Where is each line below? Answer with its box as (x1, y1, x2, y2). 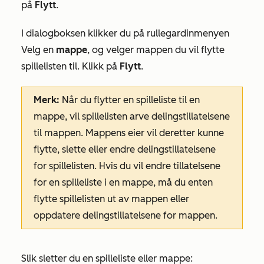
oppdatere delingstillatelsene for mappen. (34, 210, 217, 221)
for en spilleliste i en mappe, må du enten (34, 177, 213, 188)
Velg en (21, 44, 56, 55)
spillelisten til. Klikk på (21, 61, 120, 72)
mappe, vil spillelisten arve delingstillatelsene (34, 111, 230, 122)
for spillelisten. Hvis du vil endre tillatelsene (34, 160, 220, 171)
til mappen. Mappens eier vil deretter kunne (34, 127, 224, 138)
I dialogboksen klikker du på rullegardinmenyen (21, 28, 229, 39)
